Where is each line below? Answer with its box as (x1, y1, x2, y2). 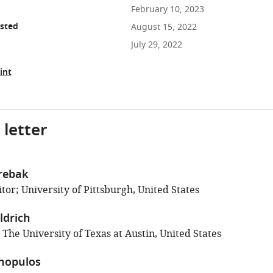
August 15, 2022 (130, 21, 197, 34)
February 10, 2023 (130, 3, 204, 16)
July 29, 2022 (130, 38, 182, 51)
